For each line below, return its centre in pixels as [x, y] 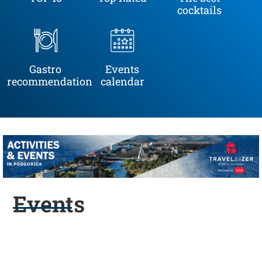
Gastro [46, 69]
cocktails [199, 10]
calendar [122, 81]
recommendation [50, 81]
